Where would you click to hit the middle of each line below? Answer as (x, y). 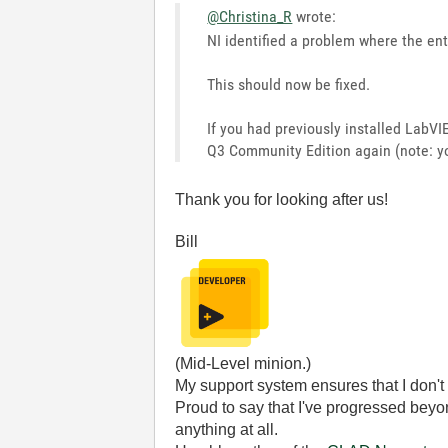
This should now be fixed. (289, 84)
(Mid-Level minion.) (243, 363)
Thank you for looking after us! (282, 199)
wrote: (314, 16)
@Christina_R (250, 16)
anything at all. (227, 429)
